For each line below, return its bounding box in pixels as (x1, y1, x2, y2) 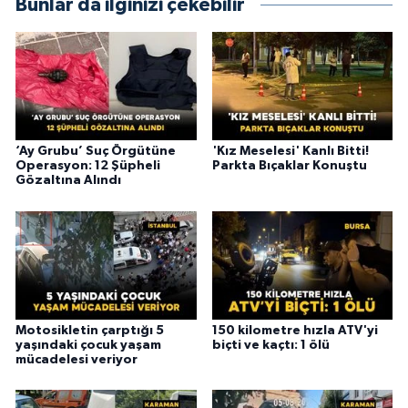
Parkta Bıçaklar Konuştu (211, 159, 367, 173)
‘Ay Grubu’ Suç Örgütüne (15, 145, 176, 158)
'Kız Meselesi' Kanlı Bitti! (211, 145, 369, 158)
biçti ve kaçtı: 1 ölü (211, 338, 330, 352)
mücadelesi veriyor (15, 352, 138, 366)
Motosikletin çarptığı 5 (15, 323, 164, 337)
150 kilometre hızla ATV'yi (211, 323, 378, 337)
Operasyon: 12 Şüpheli (15, 159, 160, 173)
